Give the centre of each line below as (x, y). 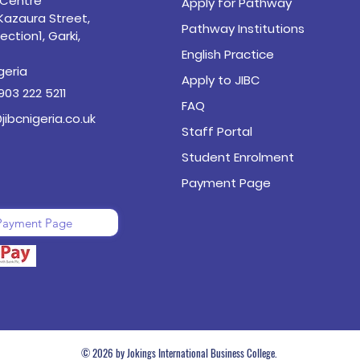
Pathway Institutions (243, 29)
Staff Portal (217, 131)
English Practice (227, 54)
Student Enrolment (237, 157)
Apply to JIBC (220, 80)
